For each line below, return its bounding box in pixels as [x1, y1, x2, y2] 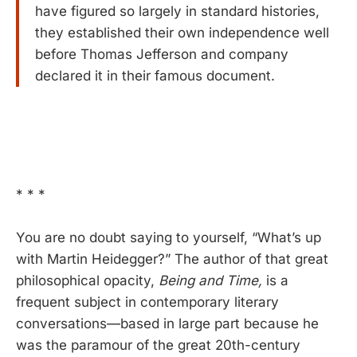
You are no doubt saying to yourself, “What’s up [16, 229, 321, 246]
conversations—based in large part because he [16, 316, 319, 332]
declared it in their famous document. [35, 68, 275, 84]
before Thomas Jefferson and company [35, 46, 288, 63]
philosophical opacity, [16, 273, 159, 289]
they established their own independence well [35, 25, 329, 41]
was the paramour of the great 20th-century [16, 337, 300, 354]
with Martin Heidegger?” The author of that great [16, 251, 328, 268]
